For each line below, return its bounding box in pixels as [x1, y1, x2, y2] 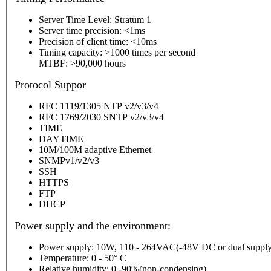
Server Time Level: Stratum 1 [39, 15, 151, 25]
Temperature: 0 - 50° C [39, 253, 126, 264]
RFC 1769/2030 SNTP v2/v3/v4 [39, 112, 164, 123]
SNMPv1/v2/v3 [39, 155, 99, 166]
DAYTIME [39, 134, 83, 145]
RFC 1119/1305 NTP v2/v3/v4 [39, 101, 158, 112]
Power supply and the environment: [15, 220, 171, 232]
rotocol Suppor [21, 79, 86, 91]
